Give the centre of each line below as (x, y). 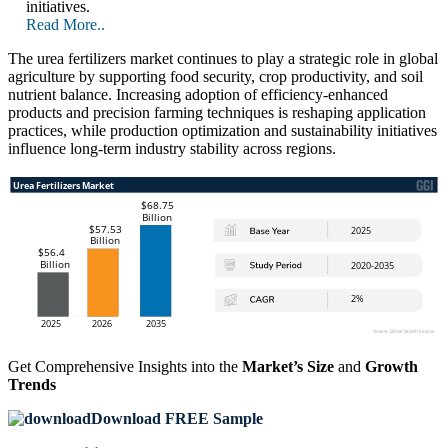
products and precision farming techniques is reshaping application (217, 113)
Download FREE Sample (177, 419)
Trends (32, 385)
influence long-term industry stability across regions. (172, 149)
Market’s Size (288, 367)
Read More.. (65, 25)
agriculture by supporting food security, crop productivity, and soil (215, 77)
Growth (391, 367)
